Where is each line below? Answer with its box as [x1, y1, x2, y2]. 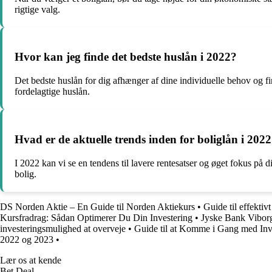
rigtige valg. [15, 4, 60, 15]
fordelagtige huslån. [15, 86, 90, 97]
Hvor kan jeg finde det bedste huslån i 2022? [15, 50, 237, 64]
